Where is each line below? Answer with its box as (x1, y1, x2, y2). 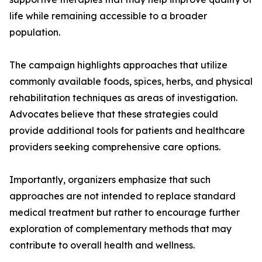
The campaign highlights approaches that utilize (9, 59, 227, 71)
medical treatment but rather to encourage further (9, 206, 240, 219)
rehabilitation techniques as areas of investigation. (9, 92, 237, 104)
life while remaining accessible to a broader (9, 10, 207, 22)
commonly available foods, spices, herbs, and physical (9, 75, 253, 88)
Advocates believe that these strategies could (9, 108, 218, 120)
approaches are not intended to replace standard (9, 190, 236, 202)
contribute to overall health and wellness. (9, 239, 195, 251)
